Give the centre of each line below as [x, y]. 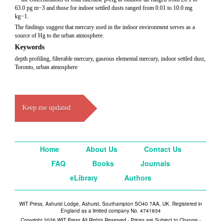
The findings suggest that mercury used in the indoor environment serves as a [105, 27]
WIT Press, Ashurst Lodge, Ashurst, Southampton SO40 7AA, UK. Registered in [110, 204]
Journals [155, 163]
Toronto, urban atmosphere [46, 67]
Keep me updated [46, 108]
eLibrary [84, 178]
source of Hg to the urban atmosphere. [59, 36]
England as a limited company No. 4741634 [110, 211]
